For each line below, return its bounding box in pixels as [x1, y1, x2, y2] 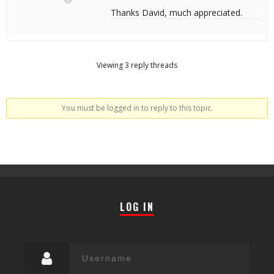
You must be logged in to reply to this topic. [61, 103, 213, 113]
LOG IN [120, 199, 154, 214]
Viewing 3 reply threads [97, 60, 177, 70]
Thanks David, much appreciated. [111, 7, 242, 18]
